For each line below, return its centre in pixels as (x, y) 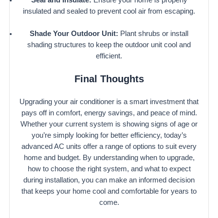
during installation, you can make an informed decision (109, 180)
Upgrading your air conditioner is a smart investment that (109, 101)
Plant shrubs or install (153, 33)
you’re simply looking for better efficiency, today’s (109, 135)
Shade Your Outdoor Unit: (74, 33)
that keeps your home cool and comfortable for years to (109, 191)
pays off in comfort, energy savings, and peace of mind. (109, 113)
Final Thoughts (109, 79)
